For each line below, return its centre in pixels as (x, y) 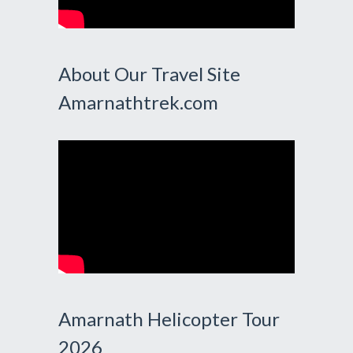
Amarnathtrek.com (138, 102)
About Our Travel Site (149, 73)
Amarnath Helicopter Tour (169, 318)
